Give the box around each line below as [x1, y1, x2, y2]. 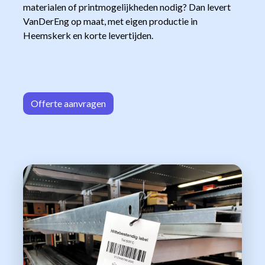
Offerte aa [31, 97, 73, 109]
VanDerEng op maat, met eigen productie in [23, 15, 198, 27]
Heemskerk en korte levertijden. [23, 29, 153, 41]
